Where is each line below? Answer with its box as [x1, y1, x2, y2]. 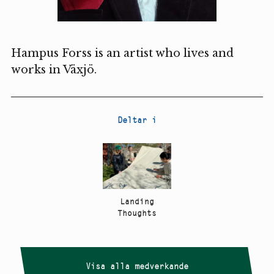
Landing [119, 197, 154, 207]
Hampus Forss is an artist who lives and [10, 46, 234, 61]
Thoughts [117, 209, 157, 219]
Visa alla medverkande [85, 260, 188, 272]
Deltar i [117, 114, 157, 126]
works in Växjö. [10, 63, 97, 77]
